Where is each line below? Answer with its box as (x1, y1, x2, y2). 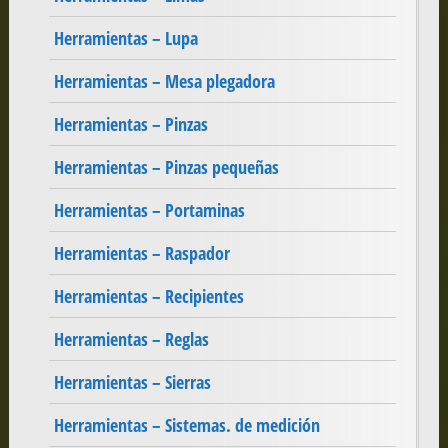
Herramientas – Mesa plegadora (53, 69, 275, 94)
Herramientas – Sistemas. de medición (53, 413, 320, 438)
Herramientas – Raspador (53, 241, 230, 266)
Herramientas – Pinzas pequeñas (53, 155, 279, 180)
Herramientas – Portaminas (53, 198, 245, 223)
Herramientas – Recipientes (53, 284, 244, 309)
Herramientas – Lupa (53, 26, 198, 51)
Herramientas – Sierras (53, 370, 211, 395)
